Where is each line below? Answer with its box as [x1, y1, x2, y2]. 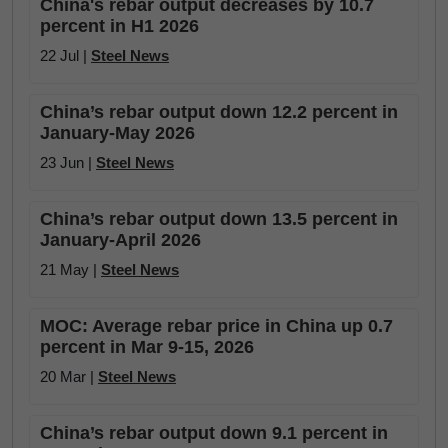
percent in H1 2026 [40, 16, 199, 36]
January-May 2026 [40, 123, 195, 143]
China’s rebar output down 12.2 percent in [40, 102, 398, 122]
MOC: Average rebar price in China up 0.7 [40, 316, 393, 336]
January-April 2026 [40, 230, 201, 250]
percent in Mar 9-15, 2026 [40, 337, 254, 357]
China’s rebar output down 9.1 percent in [40, 423, 388, 443]
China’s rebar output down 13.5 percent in [40, 209, 398, 229]
